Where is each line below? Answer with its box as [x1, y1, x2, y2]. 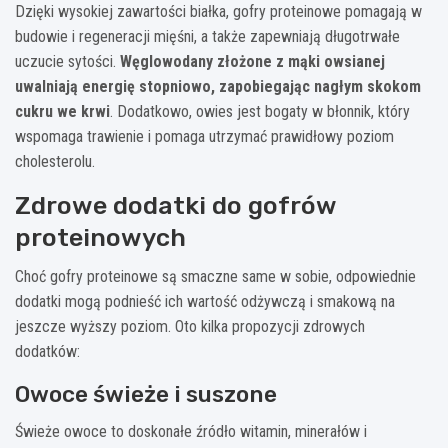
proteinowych [15, 222, 186, 252]
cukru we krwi [15, 101, 110, 121]
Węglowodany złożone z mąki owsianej [120, 51, 385, 71]
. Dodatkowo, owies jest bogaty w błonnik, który [110, 101, 410, 121]
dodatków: [15, 341, 80, 361]
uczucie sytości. [15, 51, 120, 71]
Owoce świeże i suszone [15, 379, 277, 408]
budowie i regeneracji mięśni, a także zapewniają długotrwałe [15, 26, 400, 46]
